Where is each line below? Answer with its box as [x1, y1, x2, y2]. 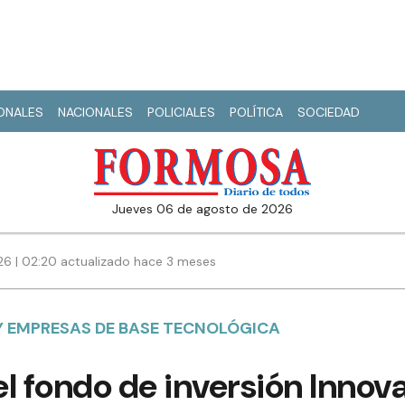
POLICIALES [147, 104, 215, 120]
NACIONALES [58, 104, 133, 120]
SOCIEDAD [297, 104, 360, 120]
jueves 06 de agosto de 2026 [118, 201, 293, 218]
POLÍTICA [230, 104, 283, 120]
